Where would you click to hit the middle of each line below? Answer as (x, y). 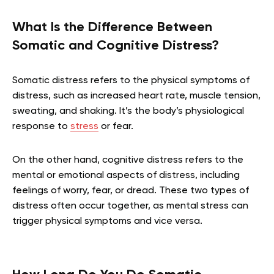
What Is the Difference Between (112, 27)
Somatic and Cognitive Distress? (116, 46)
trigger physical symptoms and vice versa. (107, 221)
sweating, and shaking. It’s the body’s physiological (128, 111)
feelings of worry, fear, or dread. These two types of (131, 191)
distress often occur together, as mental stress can (130, 206)
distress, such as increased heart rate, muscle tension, (136, 96)
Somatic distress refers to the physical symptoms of (131, 80)
